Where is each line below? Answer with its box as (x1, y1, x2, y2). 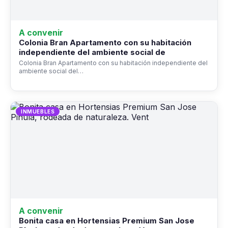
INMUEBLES (21, 108, 55, 115)
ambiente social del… (19, 67, 83, 75)
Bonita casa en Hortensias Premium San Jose (19, 215, 194, 225)
